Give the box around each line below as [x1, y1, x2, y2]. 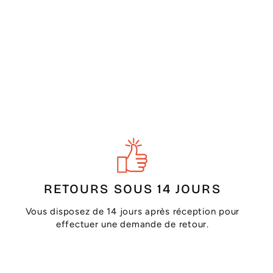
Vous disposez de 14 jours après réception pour [25, 205, 240, 217]
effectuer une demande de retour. [55, 218, 209, 230]
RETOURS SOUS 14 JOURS [43, 181, 221, 197]
